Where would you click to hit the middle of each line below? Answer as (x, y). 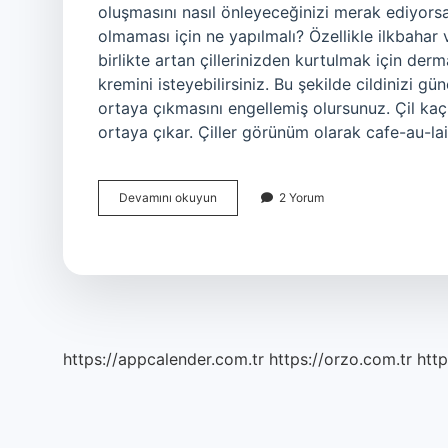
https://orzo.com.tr (340, 359)
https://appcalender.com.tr (163, 359)
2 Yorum (301, 197)
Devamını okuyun (168, 197)
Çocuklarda (248, 196)
